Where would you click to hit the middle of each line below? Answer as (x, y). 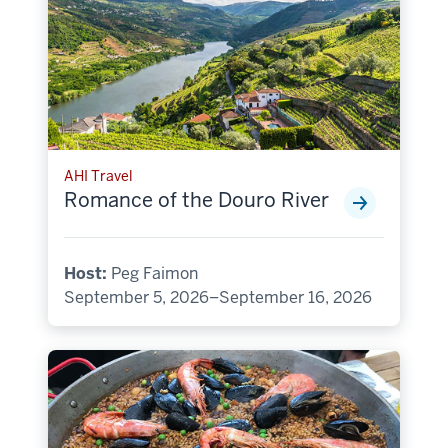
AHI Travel (98, 176)
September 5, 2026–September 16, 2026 (218, 298)
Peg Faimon (152, 274)
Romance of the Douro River (196, 200)
